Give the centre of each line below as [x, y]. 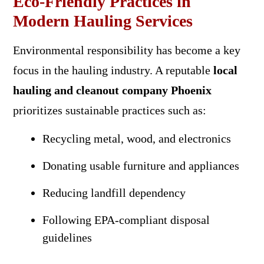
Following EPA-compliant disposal [126, 220]
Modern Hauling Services [103, 21]
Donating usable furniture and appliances [141, 165]
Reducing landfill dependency [114, 192]
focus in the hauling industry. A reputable [113, 70]
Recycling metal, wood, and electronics [136, 138]
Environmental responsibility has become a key [126, 50]
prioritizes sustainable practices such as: [109, 110]
